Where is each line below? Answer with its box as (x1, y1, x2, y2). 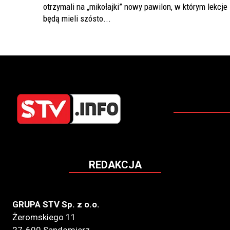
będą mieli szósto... (43, 13, 111, 24)
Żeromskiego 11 (12, 212, 76, 223)
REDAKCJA (88, 159, 142, 171)
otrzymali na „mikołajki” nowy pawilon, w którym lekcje (43, 2, 227, 12)
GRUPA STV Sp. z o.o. (12, 199, 100, 210)
